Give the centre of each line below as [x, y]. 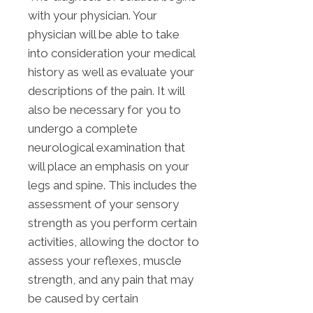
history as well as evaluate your [111, 72]
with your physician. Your [93, 16]
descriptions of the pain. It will [106, 91]
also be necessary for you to [104, 110]
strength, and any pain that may [111, 280]
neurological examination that [107, 148]
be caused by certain [83, 299]
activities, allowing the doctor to [114, 242]
